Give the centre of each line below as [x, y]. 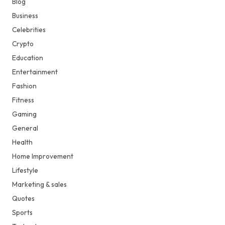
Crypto [23, 44]
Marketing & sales [39, 184]
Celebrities [29, 30]
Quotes [23, 198]
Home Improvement [43, 156]
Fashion [24, 86]
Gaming [24, 114]
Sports [22, 212]
